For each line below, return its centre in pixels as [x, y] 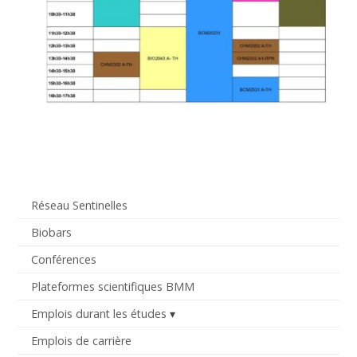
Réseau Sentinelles [79, 205]
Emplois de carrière [81, 341]
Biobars [51, 232]
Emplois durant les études [98, 314]
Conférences [63, 259]
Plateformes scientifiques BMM [112, 286]
